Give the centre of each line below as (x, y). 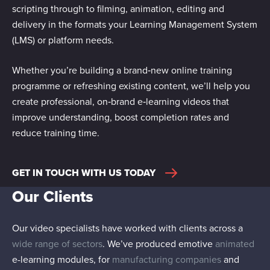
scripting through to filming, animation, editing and (118, 9)
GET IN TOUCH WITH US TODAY (84, 173)
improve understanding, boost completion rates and (121, 117)
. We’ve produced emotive (159, 244)
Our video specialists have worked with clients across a (127, 228)
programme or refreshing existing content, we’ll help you (131, 86)
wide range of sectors (57, 244)
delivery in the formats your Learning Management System (135, 24)
